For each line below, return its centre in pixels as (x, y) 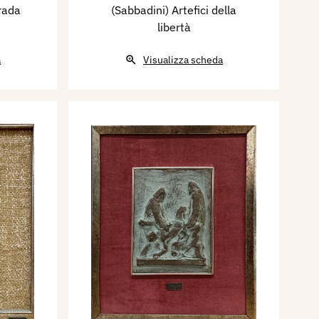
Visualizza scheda (183, 60)
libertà (174, 27)
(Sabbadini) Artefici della (174, 10)
